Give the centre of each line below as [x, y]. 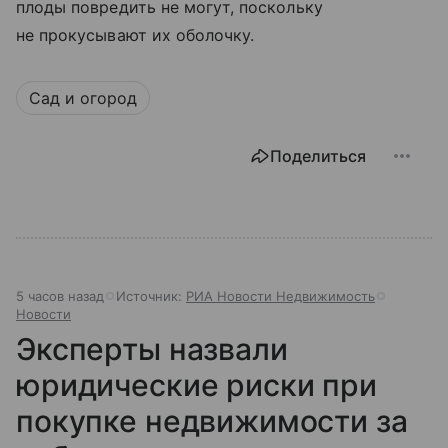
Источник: [151, 295]
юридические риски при [196, 384]
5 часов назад [60, 295]
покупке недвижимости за [212, 420]
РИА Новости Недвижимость [280, 295]
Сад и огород [83, 97]
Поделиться [318, 155]
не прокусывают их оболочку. [135, 34]
